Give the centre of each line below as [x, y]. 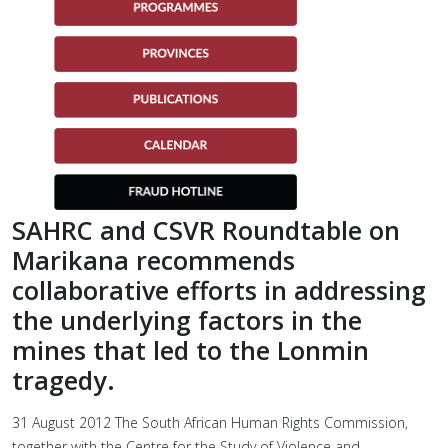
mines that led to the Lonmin [190, 350]
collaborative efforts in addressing [219, 290]
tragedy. [63, 380]
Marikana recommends [153, 260]
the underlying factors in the [187, 320]
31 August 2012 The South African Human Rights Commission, [210, 422]
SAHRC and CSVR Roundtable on [206, 230]
